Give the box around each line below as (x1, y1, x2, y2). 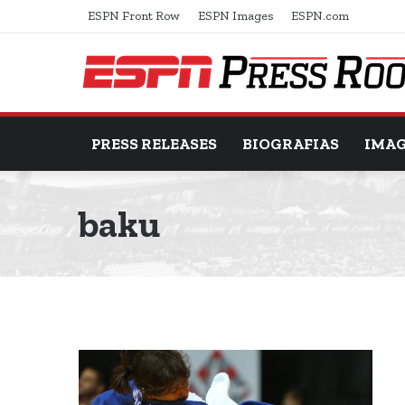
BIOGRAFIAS (242, 135, 339, 153)
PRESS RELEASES (91, 135, 217, 153)
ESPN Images (198, 8, 273, 24)
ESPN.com (291, 8, 349, 24)
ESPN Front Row (88, 8, 180, 24)
